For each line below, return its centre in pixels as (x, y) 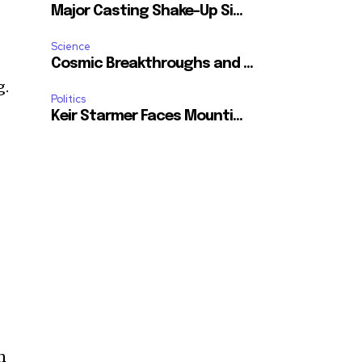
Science (71, 47)
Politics (69, 99)
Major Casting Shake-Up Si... (147, 12)
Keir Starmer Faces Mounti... (147, 117)
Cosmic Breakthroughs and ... (152, 64)
